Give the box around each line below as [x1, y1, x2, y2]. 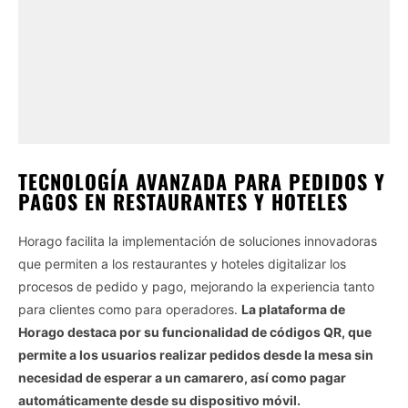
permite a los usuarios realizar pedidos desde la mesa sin [18, 346, 373, 362]
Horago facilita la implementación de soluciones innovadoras [18, 232, 377, 249]
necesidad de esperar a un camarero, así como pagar [18, 369, 346, 385]
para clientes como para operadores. [18, 301, 241, 317]
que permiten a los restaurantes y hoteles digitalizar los [18, 255, 346, 271]
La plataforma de [241, 301, 345, 317]
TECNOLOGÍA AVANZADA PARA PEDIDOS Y [18, 166, 385, 196]
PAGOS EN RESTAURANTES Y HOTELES [18, 186, 348, 216]
